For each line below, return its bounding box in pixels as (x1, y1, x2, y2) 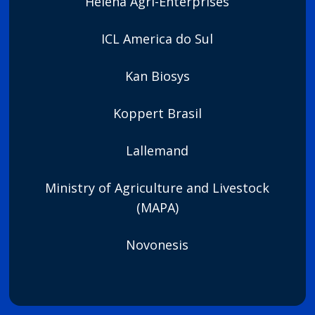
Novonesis (126, 236, 189, 253)
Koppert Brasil (112, 105, 202, 122)
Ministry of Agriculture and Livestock (45, 179, 270, 196)
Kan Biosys (124, 67, 190, 84)
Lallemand (126, 142, 189, 159)
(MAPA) (136, 199, 179, 216)
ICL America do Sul (101, 30, 214, 47)
